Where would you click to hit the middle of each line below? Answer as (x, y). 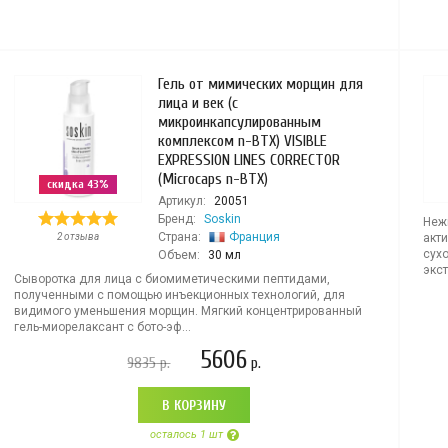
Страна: (179, 237)
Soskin (222, 219)
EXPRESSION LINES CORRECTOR (248, 160)
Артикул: (181, 201)
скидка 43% (77, 184)
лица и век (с (197, 103)
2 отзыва (77, 236)
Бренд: (176, 219)
